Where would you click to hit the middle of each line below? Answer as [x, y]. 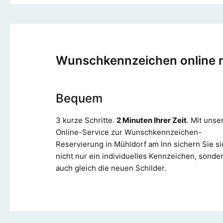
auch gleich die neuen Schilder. [111, 168]
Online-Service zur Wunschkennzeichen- [129, 132]
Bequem [79, 98]
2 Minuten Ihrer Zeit [152, 120]
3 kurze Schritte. [86, 120]
